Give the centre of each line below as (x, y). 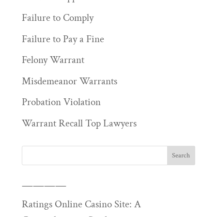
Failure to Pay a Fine (63, 39)
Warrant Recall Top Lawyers (79, 123)
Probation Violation (61, 102)
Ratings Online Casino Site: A (81, 204)
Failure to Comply (57, 18)
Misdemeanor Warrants (69, 81)
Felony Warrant (53, 60)
